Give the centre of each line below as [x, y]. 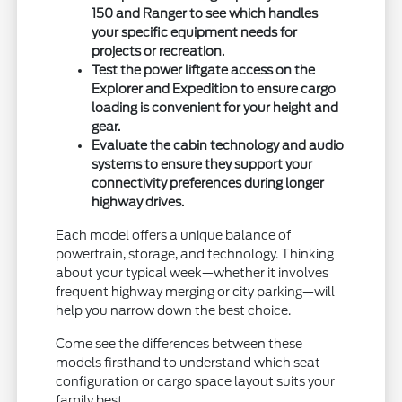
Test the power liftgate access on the [204, 70]
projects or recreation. [158, 52]
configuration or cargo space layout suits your [196, 382]
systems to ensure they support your [202, 165]
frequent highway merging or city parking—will [196, 292]
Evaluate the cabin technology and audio [218, 146]
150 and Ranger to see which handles [205, 14]
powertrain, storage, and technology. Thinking [195, 254]
